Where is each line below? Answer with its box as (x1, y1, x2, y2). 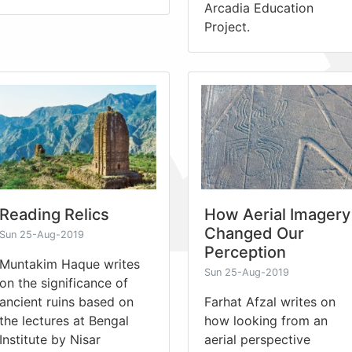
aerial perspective (204, 331, 310, 347)
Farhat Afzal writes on (204, 293, 335, 310)
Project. (204, 18, 250, 35)
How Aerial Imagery (204, 204, 350, 224)
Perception (204, 242, 286, 262)
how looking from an (204, 312, 328, 328)
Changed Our (204, 223, 304, 243)
